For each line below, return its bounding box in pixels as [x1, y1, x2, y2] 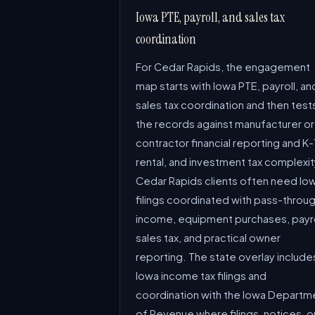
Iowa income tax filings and [136, 269, 266, 282]
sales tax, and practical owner [136, 231, 281, 244]
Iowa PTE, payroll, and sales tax [136, 9, 285, 26]
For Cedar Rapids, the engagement [136, 60, 310, 73]
